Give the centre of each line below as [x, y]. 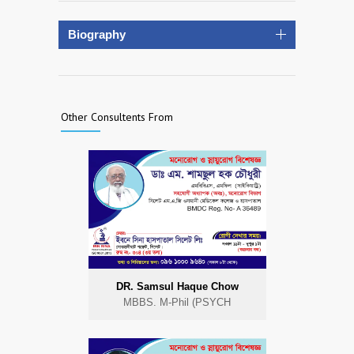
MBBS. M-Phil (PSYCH [177, 302]
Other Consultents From [119, 117]
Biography [97, 34]
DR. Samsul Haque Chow [177, 286]
